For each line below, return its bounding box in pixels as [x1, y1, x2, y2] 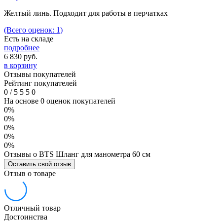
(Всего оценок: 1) [4, 25, 63, 34]
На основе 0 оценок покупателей [4, 96, 115, 105]
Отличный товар [4, 203, 61, 212]
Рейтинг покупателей [4, 78, 77, 87]
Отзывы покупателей [4, 70, 76, 78]
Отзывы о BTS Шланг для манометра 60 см [4, 149, 150, 158]
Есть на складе [4, 34, 53, 43]
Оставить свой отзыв [8, 160, 71, 168]
